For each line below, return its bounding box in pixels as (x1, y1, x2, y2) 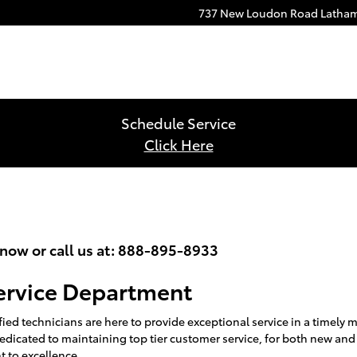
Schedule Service (121, 112, 236, 132)
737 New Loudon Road (198, 5, 318, 21)
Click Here (143, 134, 214, 154)
